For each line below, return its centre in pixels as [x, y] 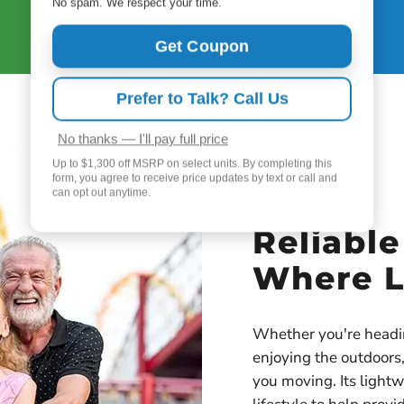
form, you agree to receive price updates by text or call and [195, 178]
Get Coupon [202, 46]
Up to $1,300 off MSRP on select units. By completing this [192, 164]
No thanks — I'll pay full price [143, 139]
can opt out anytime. [101, 193]
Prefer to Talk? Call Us [202, 99]
